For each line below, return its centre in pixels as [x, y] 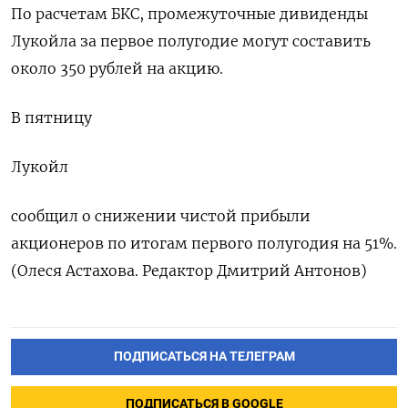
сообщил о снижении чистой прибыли [161, 216]
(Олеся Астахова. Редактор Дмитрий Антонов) [189, 271]
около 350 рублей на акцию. [117, 69]
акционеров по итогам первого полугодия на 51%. [204, 244]
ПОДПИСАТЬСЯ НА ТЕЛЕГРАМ [204, 357]
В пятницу [51, 118]
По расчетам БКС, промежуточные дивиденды [189, 14]
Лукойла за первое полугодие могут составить [191, 41]
